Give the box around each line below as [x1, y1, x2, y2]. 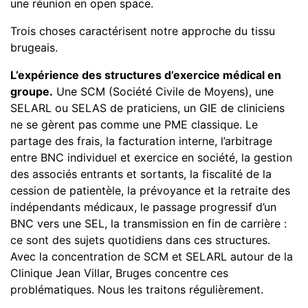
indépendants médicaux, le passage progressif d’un [10, 200, 276, 214]
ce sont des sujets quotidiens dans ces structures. [10, 233, 270, 247]
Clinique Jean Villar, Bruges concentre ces [10, 266, 228, 280]
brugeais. [10, 41, 58, 54]
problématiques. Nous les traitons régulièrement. [10, 283, 263, 296]
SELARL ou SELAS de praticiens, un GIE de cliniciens [10, 101, 285, 115]
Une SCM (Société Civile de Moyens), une [53, 85, 274, 98]
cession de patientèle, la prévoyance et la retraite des [10, 184, 290, 197]
